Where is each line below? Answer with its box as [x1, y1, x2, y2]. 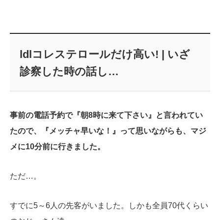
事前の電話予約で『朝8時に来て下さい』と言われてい [10, 111, 203, 120]
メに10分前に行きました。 [10, 142, 105, 151]
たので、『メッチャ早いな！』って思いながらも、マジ [10, 127, 206, 136]
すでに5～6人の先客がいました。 [10, 201, 129, 210]
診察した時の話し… [19, 65, 119, 78]
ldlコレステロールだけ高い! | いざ [19, 48, 190, 61]
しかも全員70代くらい [129, 201, 208, 210]
